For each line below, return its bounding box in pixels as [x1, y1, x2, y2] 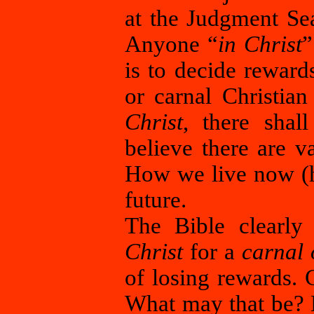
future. [125, 187, 186, 212]
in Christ [218, 32, 302, 57]
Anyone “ [125, 32, 218, 57]
